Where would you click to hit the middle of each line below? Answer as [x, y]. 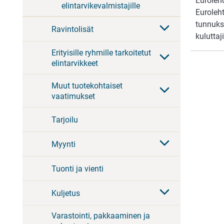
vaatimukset [73, 96]
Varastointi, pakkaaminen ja [101, 216]
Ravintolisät [72, 29]
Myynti [63, 144]
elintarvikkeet [75, 63]
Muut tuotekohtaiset [87, 85]
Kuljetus [66, 193]
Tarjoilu [65, 119]
